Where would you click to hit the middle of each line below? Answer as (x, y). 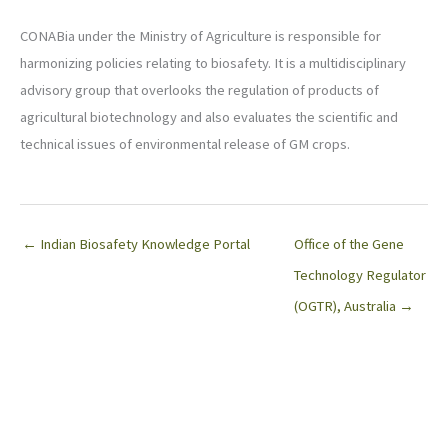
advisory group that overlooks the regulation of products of (199, 90)
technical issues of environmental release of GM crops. (185, 144)
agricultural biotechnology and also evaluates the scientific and (209, 117)
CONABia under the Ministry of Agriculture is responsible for (200, 36)
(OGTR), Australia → (354, 305)
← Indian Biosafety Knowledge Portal (136, 243)
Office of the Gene (349, 243)
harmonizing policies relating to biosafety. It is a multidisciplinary (213, 63)
